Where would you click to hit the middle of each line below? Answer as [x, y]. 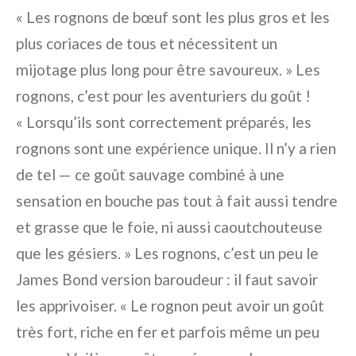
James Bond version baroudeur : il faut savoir [167, 280]
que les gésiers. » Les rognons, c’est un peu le [167, 253]
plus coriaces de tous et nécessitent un [147, 44]
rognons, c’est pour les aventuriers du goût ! [163, 96]
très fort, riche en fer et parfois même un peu [168, 332]
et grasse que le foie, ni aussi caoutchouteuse [169, 227]
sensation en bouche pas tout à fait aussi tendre [177, 201]
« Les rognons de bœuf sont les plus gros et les [173, 17]
